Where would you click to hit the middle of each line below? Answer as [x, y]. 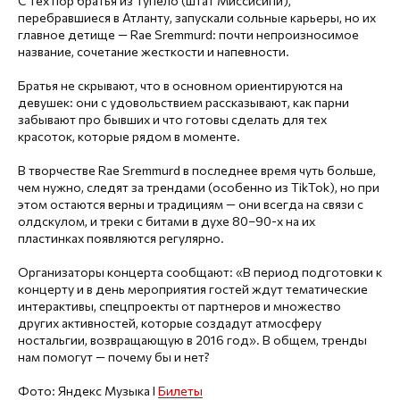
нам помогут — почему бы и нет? [114, 356]
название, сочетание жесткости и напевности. [154, 51]
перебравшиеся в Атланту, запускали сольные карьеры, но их [197, 17]
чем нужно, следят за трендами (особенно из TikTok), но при [199, 187]
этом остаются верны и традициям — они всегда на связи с [191, 204]
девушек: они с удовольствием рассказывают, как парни [183, 102]
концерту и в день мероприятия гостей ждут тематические [193, 288]
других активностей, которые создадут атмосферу [170, 322]
